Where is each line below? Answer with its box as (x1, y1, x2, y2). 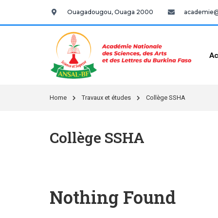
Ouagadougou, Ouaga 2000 (67, 8, 153, 16)
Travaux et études (82, 94, 131, 102)
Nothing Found (50, 185, 176, 209)
